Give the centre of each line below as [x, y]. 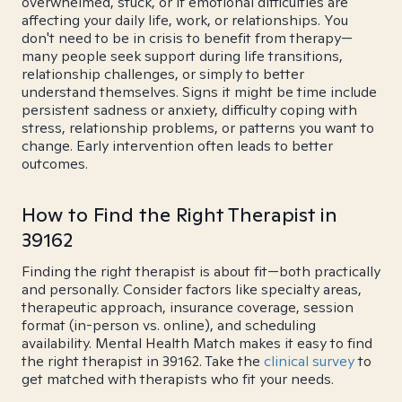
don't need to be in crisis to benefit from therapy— [187, 38]
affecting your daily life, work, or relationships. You [185, 20]
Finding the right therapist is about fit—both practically [201, 271]
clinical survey [309, 361]
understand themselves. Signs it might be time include [199, 92]
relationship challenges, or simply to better [163, 74]
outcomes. [55, 164]
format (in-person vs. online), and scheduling [169, 325]
